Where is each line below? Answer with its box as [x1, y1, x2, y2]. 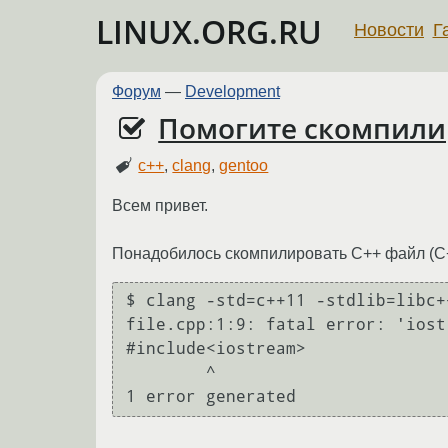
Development [185, 83, 280, 100]
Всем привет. [112, 196, 208, 214]
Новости [354, 19, 424, 40]
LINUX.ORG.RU [96, 10, 322, 53]
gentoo [219, 156, 269, 174]
